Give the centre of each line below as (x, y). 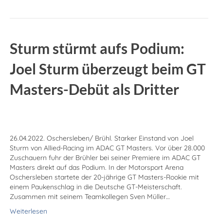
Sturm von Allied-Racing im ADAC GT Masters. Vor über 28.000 (107, 148)
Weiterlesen (28, 211)
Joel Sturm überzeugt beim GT (108, 69)
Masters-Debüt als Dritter (94, 89)
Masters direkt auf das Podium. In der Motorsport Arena (97, 168)
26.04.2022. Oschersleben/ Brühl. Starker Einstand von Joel (102, 138)
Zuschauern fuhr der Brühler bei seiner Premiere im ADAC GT (105, 158)
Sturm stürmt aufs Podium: (97, 48)
